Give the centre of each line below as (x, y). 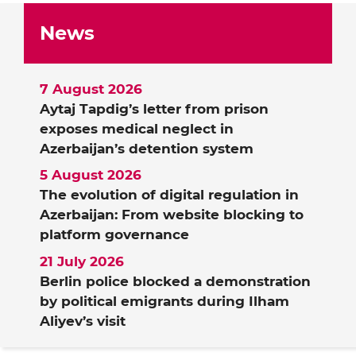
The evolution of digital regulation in (169, 195)
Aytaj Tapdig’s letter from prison (154, 108)
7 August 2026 (91, 89)
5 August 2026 (91, 175)
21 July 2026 (82, 261)
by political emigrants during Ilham (164, 301)
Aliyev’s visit (83, 321)
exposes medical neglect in (137, 128)
